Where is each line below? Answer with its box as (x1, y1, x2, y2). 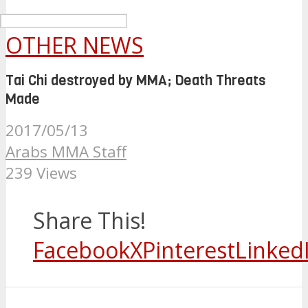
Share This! (33, 206, 146, 236)
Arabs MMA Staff (5, 141, 126, 163)
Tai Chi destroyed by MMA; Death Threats (5, 71, 265, 90)
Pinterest (142, 235, 235, 265)
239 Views (5, 162, 77, 184)
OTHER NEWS (5, 30, 144, 60)
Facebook (33, 235, 130, 265)
